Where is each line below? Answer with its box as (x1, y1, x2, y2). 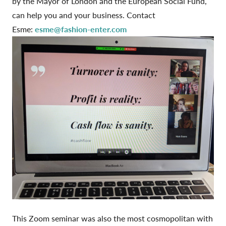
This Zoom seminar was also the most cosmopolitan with (12, 212, 213, 224)
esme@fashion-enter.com (35, 23, 127, 35)
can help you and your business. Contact (12, 9, 155, 21)
